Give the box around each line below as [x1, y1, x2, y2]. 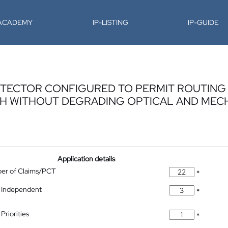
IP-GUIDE [188, 18, 219, 27]
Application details [58, 154, 116, 163]
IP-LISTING [92, 18, 128, 27]
